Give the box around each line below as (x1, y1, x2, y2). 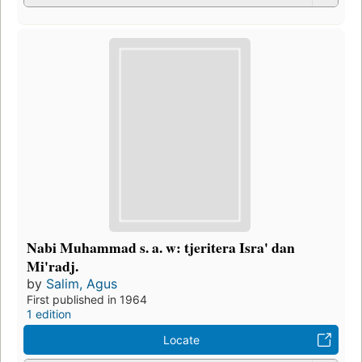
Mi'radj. (27, 255, 78, 276)
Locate (162, 332, 200, 347)
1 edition (27, 306, 71, 321)
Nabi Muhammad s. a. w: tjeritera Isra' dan (27, 236, 295, 258)
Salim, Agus (46, 275, 117, 292)
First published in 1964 (27, 292, 147, 306)
